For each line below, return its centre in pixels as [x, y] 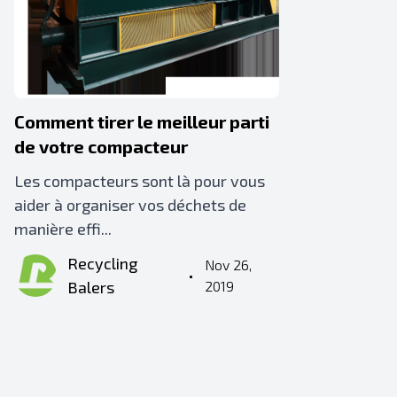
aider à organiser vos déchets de [130, 204]
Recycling [102, 263]
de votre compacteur [101, 146]
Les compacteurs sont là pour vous [140, 180]
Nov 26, [228, 264]
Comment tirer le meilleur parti [142, 121]
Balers [91, 287]
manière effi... [63, 228]
